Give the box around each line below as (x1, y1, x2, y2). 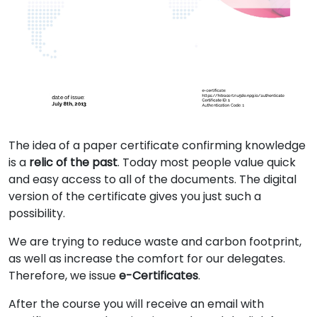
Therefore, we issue (8, 267, 119, 284)
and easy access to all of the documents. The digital (8, 171, 296, 188)
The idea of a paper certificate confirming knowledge (8, 137, 306, 154)
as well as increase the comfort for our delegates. (8, 250, 285, 267)
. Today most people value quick (117, 154, 296, 171)
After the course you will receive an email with (8, 296, 264, 312)
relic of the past (29, 154, 117, 171)
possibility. (8, 205, 65, 221)
